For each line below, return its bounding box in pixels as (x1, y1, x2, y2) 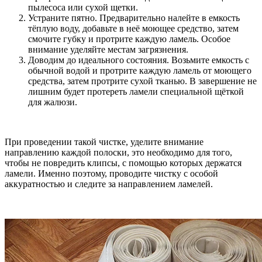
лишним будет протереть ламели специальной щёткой (28, 87, 244, 97)
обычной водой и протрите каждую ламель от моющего (28, 65, 251, 76)
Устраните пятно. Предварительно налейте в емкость (28, 13, 240, 23)
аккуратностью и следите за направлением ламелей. (5, 179, 213, 189)
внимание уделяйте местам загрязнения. (28, 44, 188, 55)
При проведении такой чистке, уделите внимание (5, 137, 204, 147)
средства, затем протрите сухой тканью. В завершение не (28, 76, 257, 87)
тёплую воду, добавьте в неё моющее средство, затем (28, 23, 239, 34)
